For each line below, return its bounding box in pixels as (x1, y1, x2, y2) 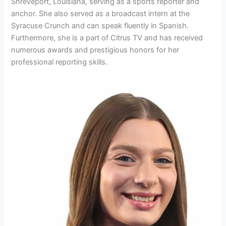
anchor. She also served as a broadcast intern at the (11, 9, 190, 18)
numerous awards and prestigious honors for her (11, 45, 180, 54)
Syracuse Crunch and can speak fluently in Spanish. (11, 21, 189, 30)
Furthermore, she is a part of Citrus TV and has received (11, 33, 203, 42)
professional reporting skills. (11, 57, 108, 67)
